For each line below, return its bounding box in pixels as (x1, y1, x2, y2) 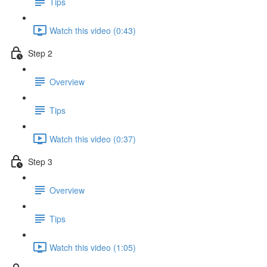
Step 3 (28, 155, 52, 167)
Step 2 (28, 46, 52, 59)
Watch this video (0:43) (49, 24, 136, 36)
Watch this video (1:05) (49, 241, 136, 253)
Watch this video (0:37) (49, 132, 136, 145)
